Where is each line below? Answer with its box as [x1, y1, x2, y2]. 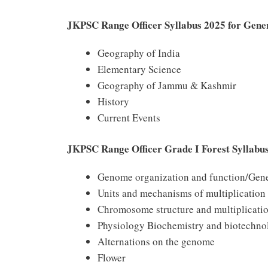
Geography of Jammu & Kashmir [98, 78, 236, 92]
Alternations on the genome [98, 234, 215, 249]
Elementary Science [98, 62, 181, 76]
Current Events [98, 110, 160, 124]
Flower [98, 251, 126, 265]
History [98, 94, 129, 108]
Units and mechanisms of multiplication [98, 186, 266, 200]
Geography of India [98, 45, 180, 60]
